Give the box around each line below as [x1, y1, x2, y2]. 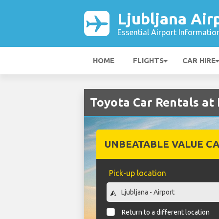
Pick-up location [109, 169, 166, 177]
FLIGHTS [133, 56, 164, 65]
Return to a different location [122, 208, 210, 217]
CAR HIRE [182, 56, 216, 65]
